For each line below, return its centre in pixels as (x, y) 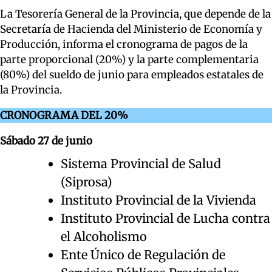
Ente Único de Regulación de (143, 254)
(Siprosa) (87, 182)
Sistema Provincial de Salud (141, 163)
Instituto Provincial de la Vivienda (158, 200)
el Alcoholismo (104, 236)
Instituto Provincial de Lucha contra (165, 218)
